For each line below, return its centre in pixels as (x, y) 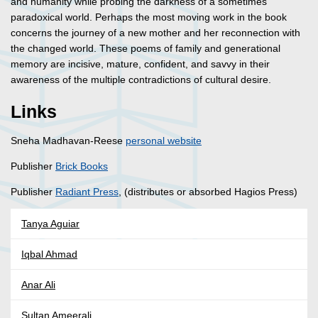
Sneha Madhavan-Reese (68, 141)
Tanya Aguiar (50, 224)
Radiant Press (87, 192)
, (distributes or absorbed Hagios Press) (208, 192)
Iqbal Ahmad (49, 254)
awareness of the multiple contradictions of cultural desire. (141, 80)
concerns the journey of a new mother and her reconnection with (155, 33)
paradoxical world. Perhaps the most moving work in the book (149, 17)
